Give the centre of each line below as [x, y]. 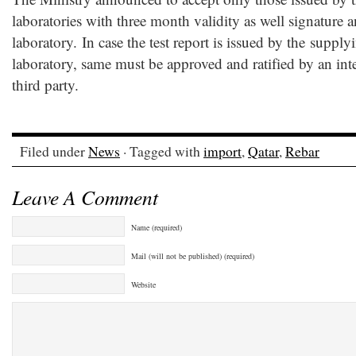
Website [143, 284]
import [222, 151]
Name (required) [157, 227]
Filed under [54, 151]
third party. [45, 85]
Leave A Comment [85, 197]
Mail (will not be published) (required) [193, 256]
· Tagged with [162, 151]
